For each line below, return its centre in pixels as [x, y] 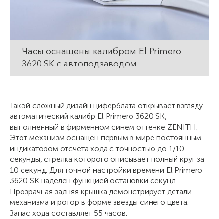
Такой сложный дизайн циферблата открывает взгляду [106, 105]
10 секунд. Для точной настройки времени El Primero [106, 170]
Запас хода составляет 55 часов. [68, 213]
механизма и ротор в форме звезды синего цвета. [99, 202]
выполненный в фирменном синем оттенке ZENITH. [104, 127]
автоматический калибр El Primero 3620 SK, [88, 116]
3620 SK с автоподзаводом [79, 63]
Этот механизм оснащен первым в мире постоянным [106, 137]
